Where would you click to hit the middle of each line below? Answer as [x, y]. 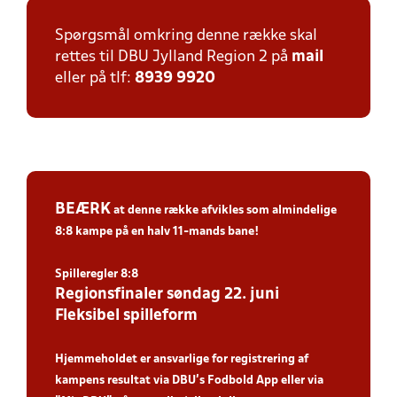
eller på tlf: [95, 78]
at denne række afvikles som [191, 210]
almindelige [304, 210]
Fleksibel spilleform [126, 316]
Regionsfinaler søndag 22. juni [167, 295]
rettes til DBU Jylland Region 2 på [173, 57]
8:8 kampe [85, 232]
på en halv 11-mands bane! [187, 232]
